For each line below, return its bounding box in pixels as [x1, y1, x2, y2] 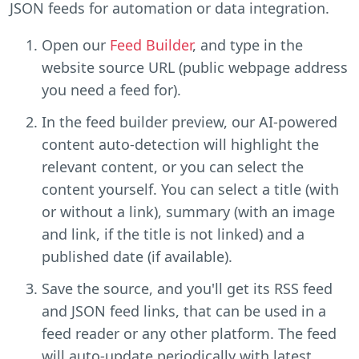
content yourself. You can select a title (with [42, 179, 339, 199]
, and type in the [192, 34, 303, 54]
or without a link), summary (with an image [42, 201, 335, 221]
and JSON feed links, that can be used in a [42, 301, 326, 321]
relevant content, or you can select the [42, 156, 304, 176]
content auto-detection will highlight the [42, 134, 319, 154]
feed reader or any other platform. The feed [42, 323, 337, 343]
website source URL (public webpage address [42, 57, 348, 77]
